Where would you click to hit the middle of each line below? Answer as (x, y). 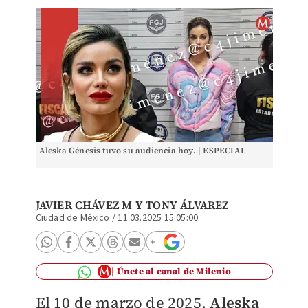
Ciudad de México (73, 218)
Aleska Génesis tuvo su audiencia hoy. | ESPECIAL (142, 151)
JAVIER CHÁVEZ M (84, 205)
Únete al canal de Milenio (174, 271)
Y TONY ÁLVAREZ (180, 205)
